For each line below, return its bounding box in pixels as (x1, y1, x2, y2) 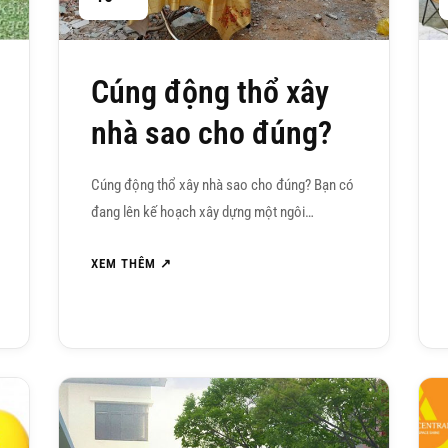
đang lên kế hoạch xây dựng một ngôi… (91, 203, 315, 222)
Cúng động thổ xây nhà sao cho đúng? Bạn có (91, 176, 355, 195)
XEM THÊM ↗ (91, 256, 173, 272)
